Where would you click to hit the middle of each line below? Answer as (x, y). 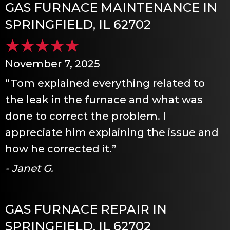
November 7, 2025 (53, 63)
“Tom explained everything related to (105, 83)
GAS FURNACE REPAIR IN (86, 209)
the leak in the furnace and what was (104, 99)
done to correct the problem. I (85, 116)
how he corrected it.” (61, 149)
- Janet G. (29, 168)
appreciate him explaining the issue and (112, 132)
